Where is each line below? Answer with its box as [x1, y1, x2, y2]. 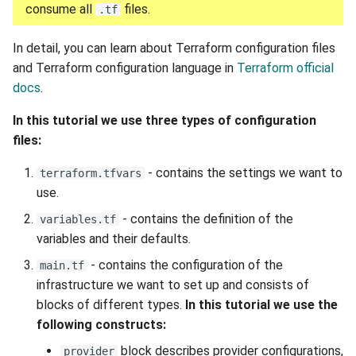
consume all [25, 2, 95, 17]
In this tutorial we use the [185, 297, 338, 312]
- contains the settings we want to [145, 165, 342, 180]
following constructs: [37, 317, 166, 332]
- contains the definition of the [119, 211, 293, 226]
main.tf [40, 259, 84, 272]
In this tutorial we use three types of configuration [13, 113, 316, 128]
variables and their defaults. [37, 231, 191, 246]
